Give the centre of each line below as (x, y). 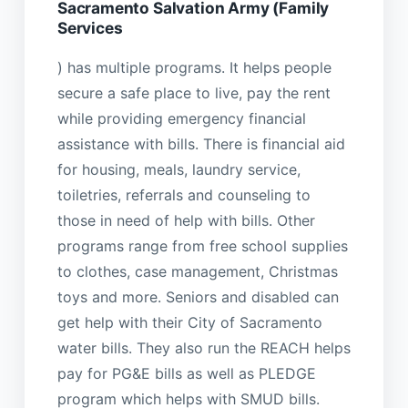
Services (90, 27)
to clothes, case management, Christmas (197, 272)
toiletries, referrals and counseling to (184, 195)
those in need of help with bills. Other (186, 221)
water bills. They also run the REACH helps (204, 348)
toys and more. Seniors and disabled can (198, 297)
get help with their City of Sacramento (189, 323)
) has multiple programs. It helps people (194, 68)
